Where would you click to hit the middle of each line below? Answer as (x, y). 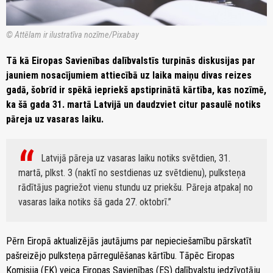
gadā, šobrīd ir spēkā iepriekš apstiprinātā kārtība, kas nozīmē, (136, 90)
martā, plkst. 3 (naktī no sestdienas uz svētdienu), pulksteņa (132, 172)
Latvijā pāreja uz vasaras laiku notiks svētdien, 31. (136, 158)
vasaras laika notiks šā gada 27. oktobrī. (93, 202)
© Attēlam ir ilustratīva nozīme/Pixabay (73, 35)
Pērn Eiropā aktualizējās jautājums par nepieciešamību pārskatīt (129, 241)
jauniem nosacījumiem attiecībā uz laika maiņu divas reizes (129, 75)
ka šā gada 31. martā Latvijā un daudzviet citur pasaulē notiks (133, 104)
